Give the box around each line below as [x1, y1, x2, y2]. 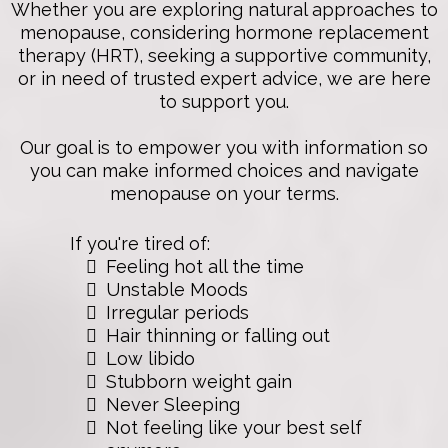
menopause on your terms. [109, 183, 339, 204]
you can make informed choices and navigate [29, 160, 419, 181]
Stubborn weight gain [106, 371, 292, 392]
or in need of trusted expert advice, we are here [17, 68, 431, 89]
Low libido [106, 348, 195, 369]
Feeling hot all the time [106, 256, 304, 277]
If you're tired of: [70, 233, 210, 254]
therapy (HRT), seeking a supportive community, [17, 45, 431, 66]
